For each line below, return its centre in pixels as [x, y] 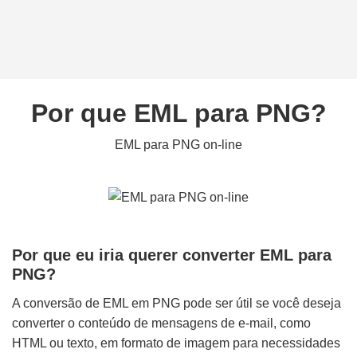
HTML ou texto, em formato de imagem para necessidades [176, 343]
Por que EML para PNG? [178, 113]
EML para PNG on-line [178, 145]
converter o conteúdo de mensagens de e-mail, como [161, 324]
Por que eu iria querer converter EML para [172, 255]
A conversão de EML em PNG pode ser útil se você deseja [177, 304]
